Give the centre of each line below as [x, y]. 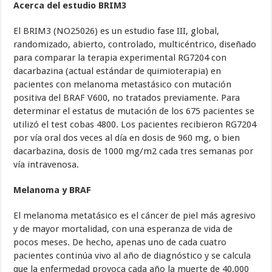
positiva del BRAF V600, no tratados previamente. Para [127, 98]
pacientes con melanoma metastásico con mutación [123, 85]
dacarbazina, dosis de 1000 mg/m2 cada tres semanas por [134, 151]
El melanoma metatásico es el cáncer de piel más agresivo [135, 216]
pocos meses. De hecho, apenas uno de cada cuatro [120, 243]
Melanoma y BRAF [53, 190]
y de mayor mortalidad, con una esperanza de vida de [123, 229]
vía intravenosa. [46, 165]
